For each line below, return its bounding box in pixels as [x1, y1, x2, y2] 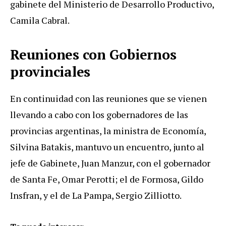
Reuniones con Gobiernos [10, 45, 177, 64]
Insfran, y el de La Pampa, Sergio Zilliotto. [10, 189, 182, 201]
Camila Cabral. [10, 14, 70, 26]
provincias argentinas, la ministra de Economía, [10, 124, 206, 137]
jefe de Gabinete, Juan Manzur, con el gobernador [10, 156, 210, 169]
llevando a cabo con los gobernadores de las [10, 108, 188, 121]
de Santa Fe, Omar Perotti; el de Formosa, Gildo [10, 173, 203, 185]
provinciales [10, 62, 90, 81]
